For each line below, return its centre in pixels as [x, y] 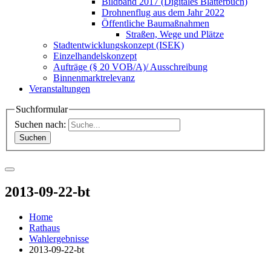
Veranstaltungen [60, 89]
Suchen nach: [41, 124]
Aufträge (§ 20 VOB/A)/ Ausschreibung [130, 67]
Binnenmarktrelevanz [94, 78]
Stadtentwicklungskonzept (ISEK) [119, 45]
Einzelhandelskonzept [95, 56]
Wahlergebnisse [59, 239]
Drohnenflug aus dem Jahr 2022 [163, 12]
